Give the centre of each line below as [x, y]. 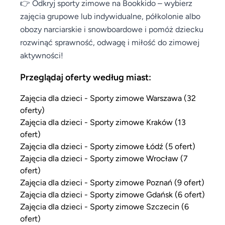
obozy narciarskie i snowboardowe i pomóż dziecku [112, 29]
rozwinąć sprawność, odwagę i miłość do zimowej [110, 42]
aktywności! [42, 55]
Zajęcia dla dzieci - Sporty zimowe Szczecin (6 [104, 206]
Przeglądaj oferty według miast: [86, 77]
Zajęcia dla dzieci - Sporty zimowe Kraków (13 [103, 122]
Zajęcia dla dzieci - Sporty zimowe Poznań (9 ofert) [112, 182]
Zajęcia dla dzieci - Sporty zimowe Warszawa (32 [108, 98]
